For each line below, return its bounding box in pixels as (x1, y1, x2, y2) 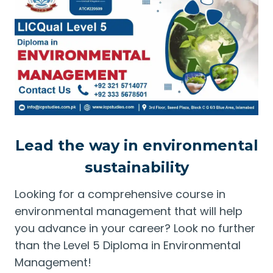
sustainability (84, 158, 189, 176)
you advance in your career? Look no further (15, 221, 255, 236)
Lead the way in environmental (15, 136, 258, 154)
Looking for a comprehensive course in (15, 186, 225, 202)
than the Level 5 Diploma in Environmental (15, 238, 241, 253)
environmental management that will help (15, 204, 243, 219)
